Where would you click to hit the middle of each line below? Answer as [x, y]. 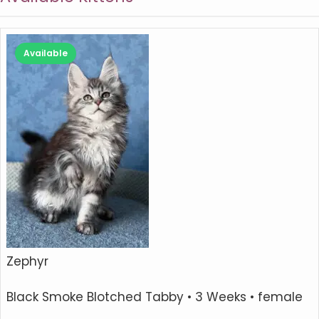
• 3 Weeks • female [243, 297]
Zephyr [27, 261]
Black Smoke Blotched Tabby [95, 297]
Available [46, 53]
